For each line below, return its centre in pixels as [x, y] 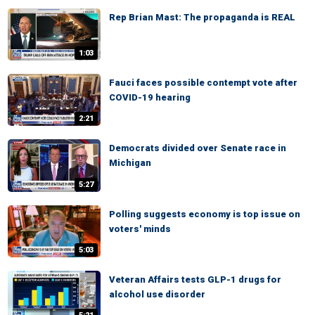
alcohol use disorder [157, 294]
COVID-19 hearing [150, 98]
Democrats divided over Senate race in [198, 148]
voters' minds [140, 229]
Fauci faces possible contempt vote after [203, 83]
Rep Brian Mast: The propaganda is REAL [202, 17]
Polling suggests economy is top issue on [205, 214]
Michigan [130, 163]
